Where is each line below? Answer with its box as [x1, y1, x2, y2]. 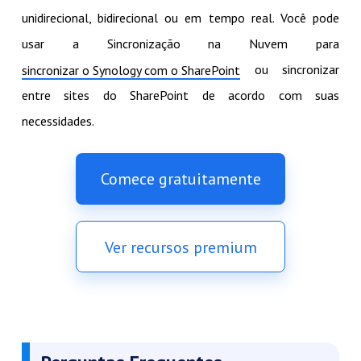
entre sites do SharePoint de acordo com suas [21, 86, 340, 103]
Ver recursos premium [104, 236, 257, 258]
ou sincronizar [239, 60, 340, 77]
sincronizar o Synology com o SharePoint [21, 61, 240, 78]
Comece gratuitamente [100, 168, 261, 189]
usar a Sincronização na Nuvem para [21, 35, 340, 52]
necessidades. [21, 112, 94, 129]
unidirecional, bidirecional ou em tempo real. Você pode [21, 9, 340, 26]
